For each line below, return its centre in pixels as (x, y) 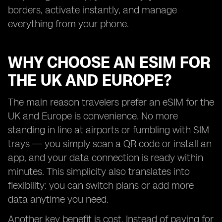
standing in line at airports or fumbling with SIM (109, 130)
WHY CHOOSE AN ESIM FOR (109, 62)
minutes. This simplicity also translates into (99, 171)
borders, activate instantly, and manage (92, 10)
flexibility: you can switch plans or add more (101, 185)
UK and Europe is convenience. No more (93, 116)
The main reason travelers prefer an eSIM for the (111, 102)
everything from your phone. (68, 24)
